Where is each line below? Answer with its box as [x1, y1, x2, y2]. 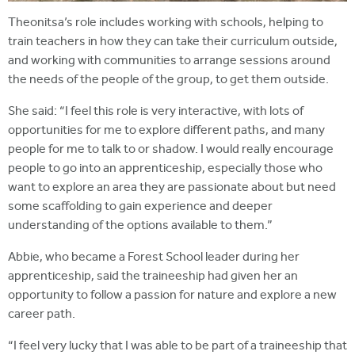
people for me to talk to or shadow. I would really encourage [8, 141, 334, 160]
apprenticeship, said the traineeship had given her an [8, 268, 298, 287]
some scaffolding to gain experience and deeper [8, 198, 273, 217]
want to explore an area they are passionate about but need [8, 179, 336, 198]
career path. [8, 306, 75, 325]
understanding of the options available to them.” [8, 217, 273, 236]
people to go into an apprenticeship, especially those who [8, 160, 323, 179]
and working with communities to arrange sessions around [8, 52, 330, 71]
